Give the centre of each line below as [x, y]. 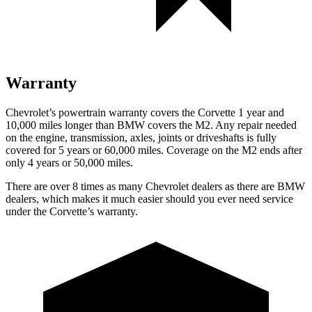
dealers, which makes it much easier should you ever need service [149, 198]
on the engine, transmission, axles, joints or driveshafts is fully [141, 137]
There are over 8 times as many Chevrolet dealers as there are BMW [155, 186]
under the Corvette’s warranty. [72, 211]
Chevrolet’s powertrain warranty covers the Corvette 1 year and [145, 112]
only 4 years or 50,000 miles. [69, 162]
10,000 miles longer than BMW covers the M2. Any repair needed [151, 125]
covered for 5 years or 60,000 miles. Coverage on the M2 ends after [154, 150]
